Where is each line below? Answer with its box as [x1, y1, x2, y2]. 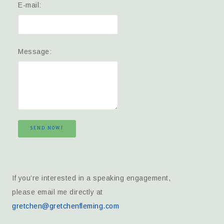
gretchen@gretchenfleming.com [12, 201, 119, 210]
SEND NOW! [30, 124, 64, 131]
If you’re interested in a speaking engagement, [12, 173, 171, 182]
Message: [18, 47, 52, 55]
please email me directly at [12, 187, 103, 196]
